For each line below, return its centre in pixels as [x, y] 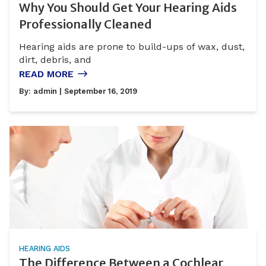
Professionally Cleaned [85, 24]
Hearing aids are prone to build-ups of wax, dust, [132, 47]
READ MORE [46, 74]
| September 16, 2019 [97, 91]
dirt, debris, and [55, 60]
